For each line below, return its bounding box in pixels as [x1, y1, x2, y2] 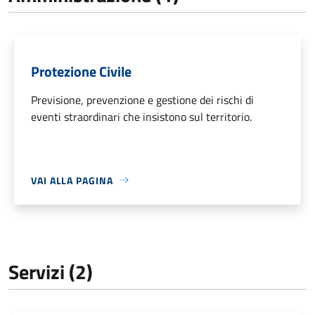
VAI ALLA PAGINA [31, 172, 113, 188]
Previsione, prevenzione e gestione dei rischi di [31, 91, 254, 108]
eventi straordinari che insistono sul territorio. [31, 108, 252, 125]
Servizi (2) [8, 256, 93, 287]
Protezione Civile [31, 60, 131, 82]
